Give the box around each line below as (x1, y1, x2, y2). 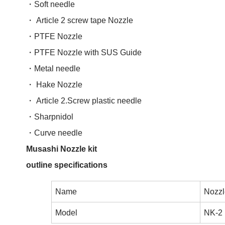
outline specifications (26, 161, 107, 169)
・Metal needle (26, 64, 80, 73)
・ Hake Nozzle (26, 80, 82, 89)
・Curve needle (26, 129, 82, 137)
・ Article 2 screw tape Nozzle (26, 16, 133, 25)
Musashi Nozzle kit (26, 145, 97, 153)
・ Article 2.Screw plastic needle (26, 96, 142, 105)
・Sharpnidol (26, 113, 73, 121)
